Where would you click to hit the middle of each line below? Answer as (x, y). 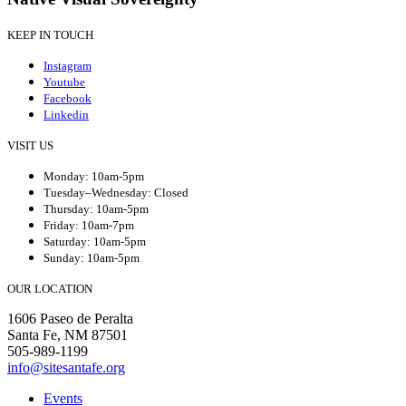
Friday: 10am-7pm (89, 225)
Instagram (68, 65)
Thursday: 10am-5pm (96, 208)
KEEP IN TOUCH (50, 34)
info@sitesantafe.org (66, 367)
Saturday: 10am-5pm (95, 241)
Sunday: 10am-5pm (92, 257)
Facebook (68, 98)
